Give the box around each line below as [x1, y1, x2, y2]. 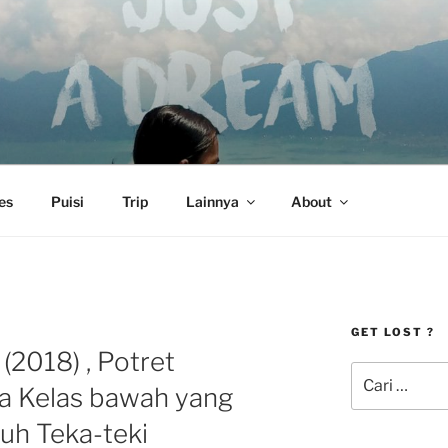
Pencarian [349, 363, 418, 380]
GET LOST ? [350, 325, 435, 339]
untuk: [349, 385, 393, 402]
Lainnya [185, 192, 239, 210]
